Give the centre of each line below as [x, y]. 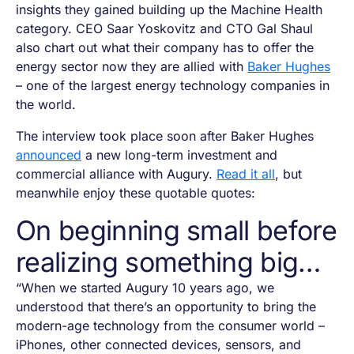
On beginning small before [177, 231]
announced [49, 155]
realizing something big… [168, 262]
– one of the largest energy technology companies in [173, 86]
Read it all [246, 174]
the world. [48, 105]
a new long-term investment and [179, 155]
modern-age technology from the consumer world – [170, 326]
